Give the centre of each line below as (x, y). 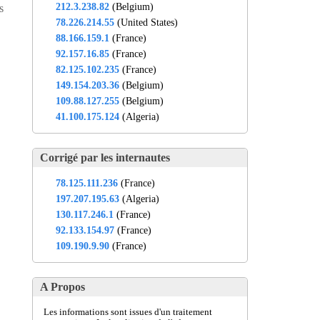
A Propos (62, 286)
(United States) (146, 22)
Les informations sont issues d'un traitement (128, 312)
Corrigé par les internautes (105, 157)
